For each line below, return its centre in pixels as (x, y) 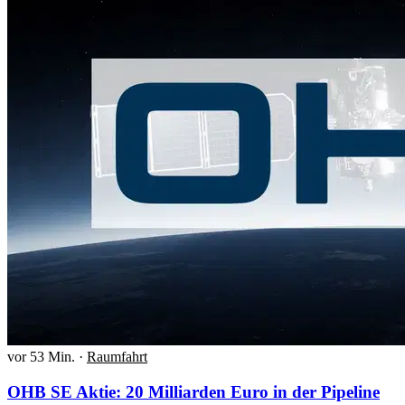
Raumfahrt (117, 356)
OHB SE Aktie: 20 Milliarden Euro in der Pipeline (193, 391)
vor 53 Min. (41, 356)
